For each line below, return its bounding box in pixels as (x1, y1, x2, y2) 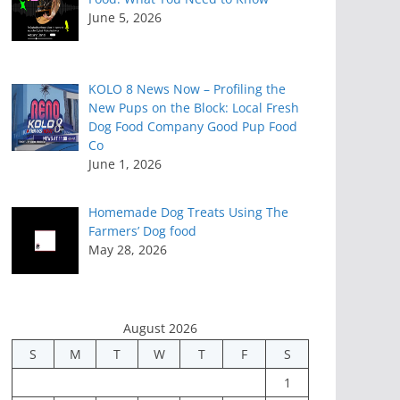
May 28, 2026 (87, 241, 167, 259)
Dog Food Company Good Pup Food (87, 118, 297, 136)
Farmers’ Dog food (87, 222, 196, 240)
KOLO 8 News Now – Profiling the (87, 80, 286, 98)
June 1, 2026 (87, 155, 162, 173)
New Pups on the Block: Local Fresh (87, 99, 299, 117)
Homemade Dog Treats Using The (87, 204, 288, 221)
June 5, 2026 (87, 8, 162, 26)
